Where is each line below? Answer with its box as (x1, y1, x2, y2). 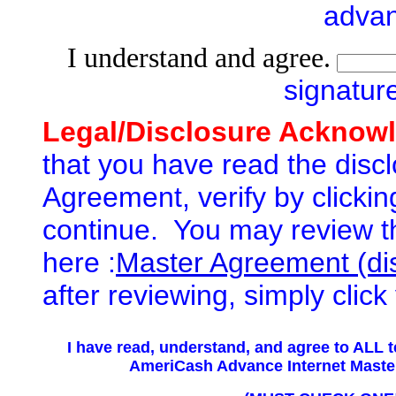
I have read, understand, (66, 339, 255, 356)
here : (42, 247, 116, 278)
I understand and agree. (66, 42, 331, 73)
